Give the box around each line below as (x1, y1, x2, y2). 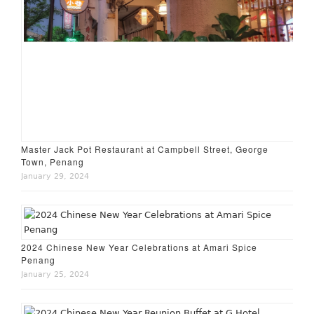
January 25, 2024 (21, 269, 90, 279)
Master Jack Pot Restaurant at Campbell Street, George (21, 142, 269, 155)
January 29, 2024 (21, 171, 90, 181)
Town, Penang (21, 155, 85, 168)
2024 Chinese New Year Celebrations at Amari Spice (21, 240, 258, 253)
